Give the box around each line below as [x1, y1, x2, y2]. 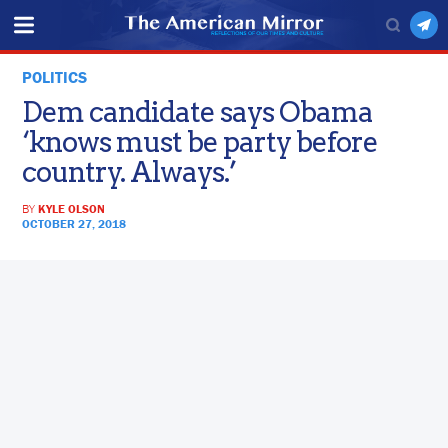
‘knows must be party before [22, 125, 379, 160]
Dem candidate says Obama [22, 95, 374, 130]
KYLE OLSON [38, 201, 106, 217]
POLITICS [22, 67, 88, 88]
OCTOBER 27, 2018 [22, 216, 127, 232]
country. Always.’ [22, 155, 237, 190]
